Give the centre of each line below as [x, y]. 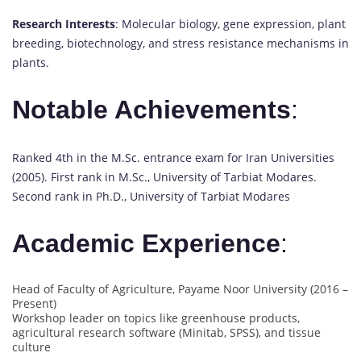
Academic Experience [146, 244]
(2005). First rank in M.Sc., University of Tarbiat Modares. [164, 176]
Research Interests [64, 23]
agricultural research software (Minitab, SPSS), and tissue [166, 333]
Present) [34, 304]
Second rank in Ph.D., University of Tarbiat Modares [151, 196]
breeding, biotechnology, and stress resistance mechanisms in [180, 43]
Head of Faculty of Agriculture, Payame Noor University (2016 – [180, 289]
